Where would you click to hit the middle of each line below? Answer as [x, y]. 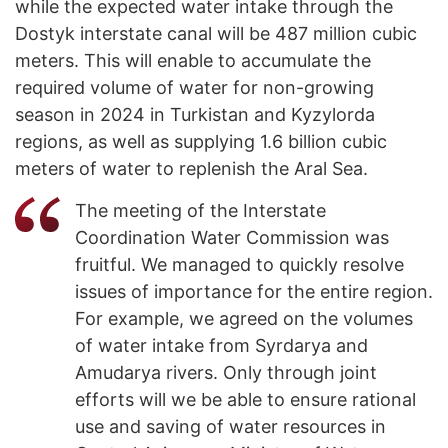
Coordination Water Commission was [232, 238]
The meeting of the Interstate [200, 211]
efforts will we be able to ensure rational [245, 400]
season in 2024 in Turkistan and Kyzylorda [195, 115]
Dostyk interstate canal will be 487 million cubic [216, 34]
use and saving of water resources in [230, 427]
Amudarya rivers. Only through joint [226, 373]
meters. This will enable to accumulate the [193, 61]
